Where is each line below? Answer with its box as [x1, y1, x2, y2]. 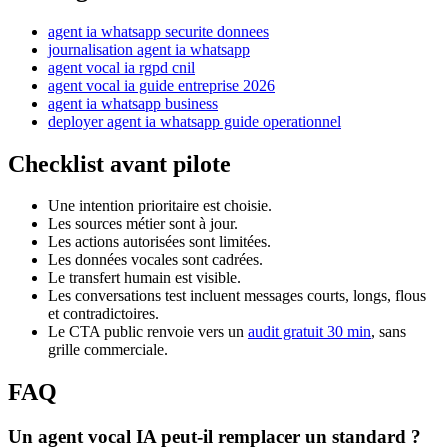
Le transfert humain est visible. [48, 269, 241, 287]
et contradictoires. [48, 305, 159, 323]
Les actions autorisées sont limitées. [48, 233, 271, 251]
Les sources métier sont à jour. [48, 215, 238, 233]
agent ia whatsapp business [48, 94, 218, 112]
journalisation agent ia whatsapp [48, 40, 250, 58]
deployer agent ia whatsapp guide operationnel [48, 112, 341, 130]
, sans [371, 323, 406, 341]
